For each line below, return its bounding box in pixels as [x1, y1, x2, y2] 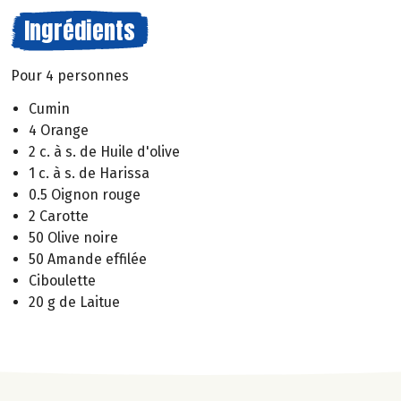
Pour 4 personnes [11, 67, 129, 84]
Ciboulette [29, 271, 96, 289]
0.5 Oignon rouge [29, 185, 141, 203]
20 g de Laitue [29, 293, 120, 311]
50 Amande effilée [29, 250, 147, 268]
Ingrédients [24, 13, 135, 48]
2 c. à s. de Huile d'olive [29, 142, 180, 160]
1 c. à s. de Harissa [29, 164, 149, 182]
